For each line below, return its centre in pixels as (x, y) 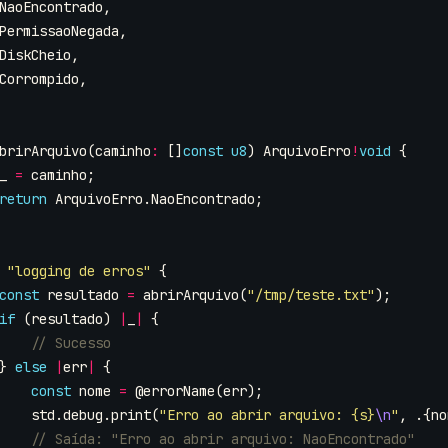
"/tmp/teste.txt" (311, 295)
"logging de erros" (79, 271)
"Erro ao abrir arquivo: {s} (267, 415)
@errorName (175, 391)
